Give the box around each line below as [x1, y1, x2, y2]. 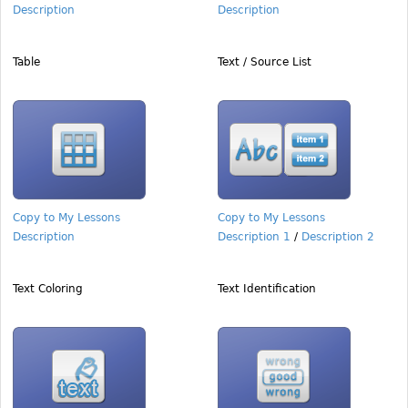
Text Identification [218, 282, 316, 295]
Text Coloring [13, 282, 83, 295]
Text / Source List [218, 56, 311, 68]
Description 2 [301, 230, 374, 243]
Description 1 [218, 230, 291, 243]
